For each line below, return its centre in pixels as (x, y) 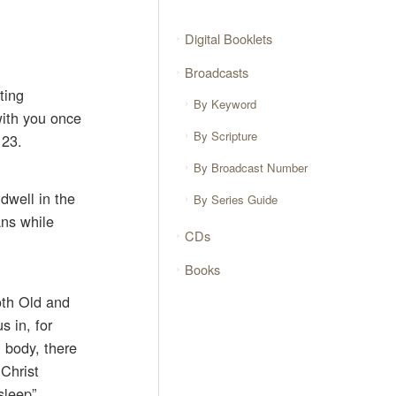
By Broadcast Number (251, 168)
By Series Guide (236, 199)
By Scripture (226, 136)
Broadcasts (217, 72)
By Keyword (225, 104)
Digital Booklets (229, 38)
